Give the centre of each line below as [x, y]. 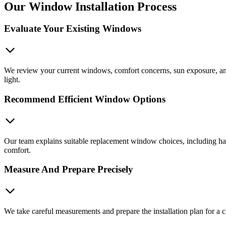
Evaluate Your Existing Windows [73, 29]
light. [12, 80]
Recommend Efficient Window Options [85, 99]
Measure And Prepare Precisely [69, 169]
